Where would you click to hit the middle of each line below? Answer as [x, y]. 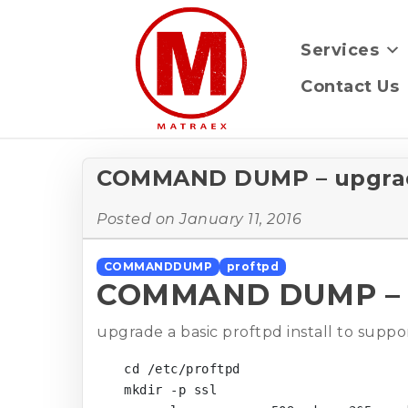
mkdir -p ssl [170, 389]
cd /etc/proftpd [182, 368]
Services [340, 50]
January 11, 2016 [240, 219]
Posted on [138, 219]
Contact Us [350, 87]
